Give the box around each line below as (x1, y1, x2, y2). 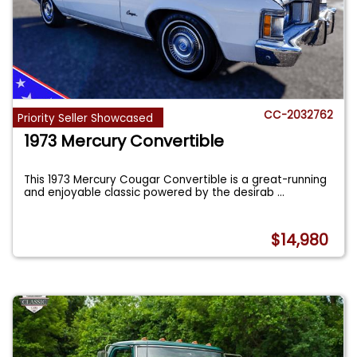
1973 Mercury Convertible (24, 129, 225, 152)
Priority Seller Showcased (18, 110, 154, 126)
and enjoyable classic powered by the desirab (24, 184, 278, 200)
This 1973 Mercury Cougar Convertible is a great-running (24, 171, 328, 187)
